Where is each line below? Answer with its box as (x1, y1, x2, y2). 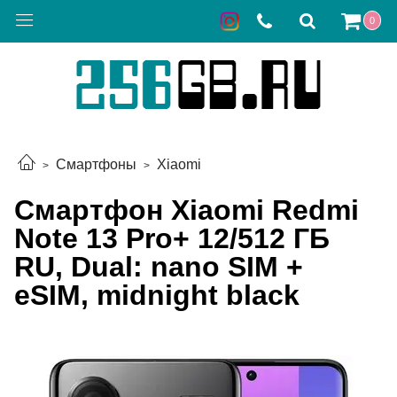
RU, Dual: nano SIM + (14, 250, 303, 283)
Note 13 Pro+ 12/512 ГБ (14, 222, 330, 254)
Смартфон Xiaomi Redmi (14, 193, 359, 226)
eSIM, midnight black (14, 278, 300, 311)
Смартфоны (56, 157, 136, 173)
